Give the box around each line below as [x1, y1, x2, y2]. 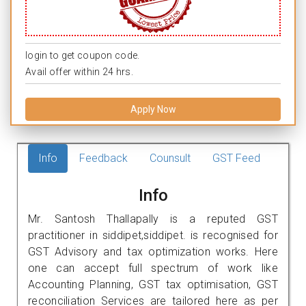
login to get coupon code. [25, 49, 140, 61]
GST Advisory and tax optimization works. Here [28, 245, 278, 258]
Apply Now [130, 103, 176, 115]
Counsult [150, 151, 191, 165]
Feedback [79, 151, 128, 165]
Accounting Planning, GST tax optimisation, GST [28, 277, 278, 291]
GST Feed [212, 151, 260, 165]
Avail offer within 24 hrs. [25, 66, 133, 77]
